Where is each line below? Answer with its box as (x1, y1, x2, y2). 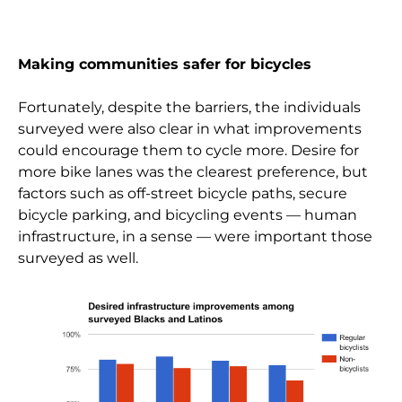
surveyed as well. (18, 249, 139, 267)
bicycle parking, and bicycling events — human (18, 206, 358, 224)
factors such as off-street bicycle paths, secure (18, 185, 348, 203)
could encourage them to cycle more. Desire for (18, 142, 360, 160)
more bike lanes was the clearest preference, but (18, 163, 369, 181)
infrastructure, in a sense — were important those (18, 228, 373, 246)
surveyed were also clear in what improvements (18, 120, 363, 138)
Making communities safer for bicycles (18, 56, 312, 74)
